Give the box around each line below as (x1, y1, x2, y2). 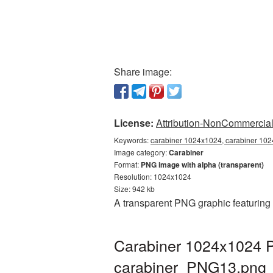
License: (114, 116, 154, 130)
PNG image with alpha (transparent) (141, 159, 264, 170)
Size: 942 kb (114, 183, 155, 194)
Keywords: (114, 135, 151, 145)
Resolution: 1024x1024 (114, 171, 191, 182)
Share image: (114, 65, 172, 79)
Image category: (114, 147, 169, 157)
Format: (114, 159, 141, 169)
